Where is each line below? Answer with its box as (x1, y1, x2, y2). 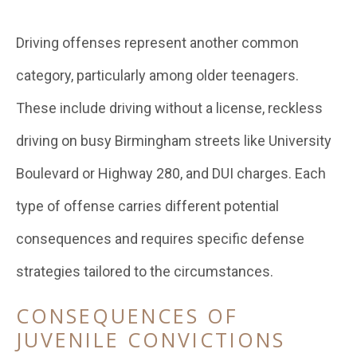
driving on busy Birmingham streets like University (16, 132, 331, 149)
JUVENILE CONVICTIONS (16, 326, 285, 353)
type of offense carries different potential (16, 198, 279, 214)
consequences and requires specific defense (16, 230, 304, 247)
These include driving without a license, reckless (16, 100, 323, 116)
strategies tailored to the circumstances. (16, 263, 273, 280)
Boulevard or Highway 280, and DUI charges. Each (16, 165, 326, 182)
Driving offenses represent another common (16, 34, 299, 51)
